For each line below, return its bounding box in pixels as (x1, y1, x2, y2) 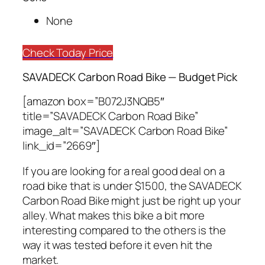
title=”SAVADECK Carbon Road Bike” (22, 108, 198, 124)
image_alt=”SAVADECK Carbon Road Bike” (22, 122, 228, 138)
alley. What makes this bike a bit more (22, 208, 205, 224)
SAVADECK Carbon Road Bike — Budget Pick (22, 69, 238, 85)
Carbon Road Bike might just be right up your (22, 193, 241, 209)
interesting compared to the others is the (22, 222, 226, 238)
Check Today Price (22, 44, 114, 60)
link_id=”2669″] (22, 137, 100, 153)
